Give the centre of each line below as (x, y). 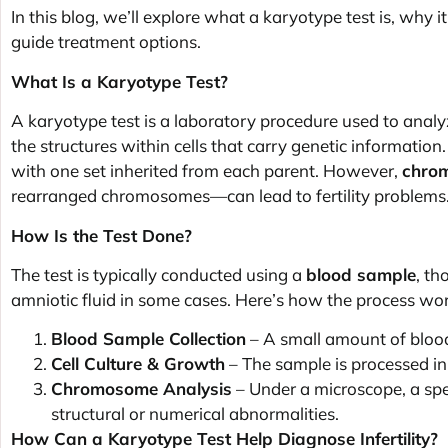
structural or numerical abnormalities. (195, 414)
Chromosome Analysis (141, 389)
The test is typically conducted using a (158, 274)
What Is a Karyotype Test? (119, 81)
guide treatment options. (106, 42)
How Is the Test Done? (101, 235)
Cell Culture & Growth (138, 364)
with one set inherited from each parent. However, (206, 171)
